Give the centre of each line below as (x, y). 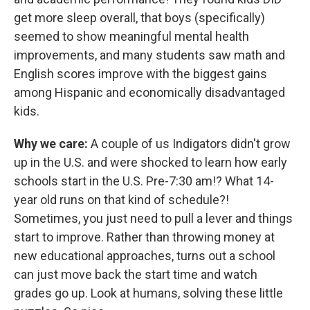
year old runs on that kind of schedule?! (121, 199)
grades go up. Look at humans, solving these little (148, 293)
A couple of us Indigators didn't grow (189, 143)
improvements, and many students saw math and (149, 55)
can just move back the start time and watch (136, 274)
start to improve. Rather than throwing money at (144, 237)
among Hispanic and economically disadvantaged (149, 92)
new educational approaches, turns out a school (145, 255)
